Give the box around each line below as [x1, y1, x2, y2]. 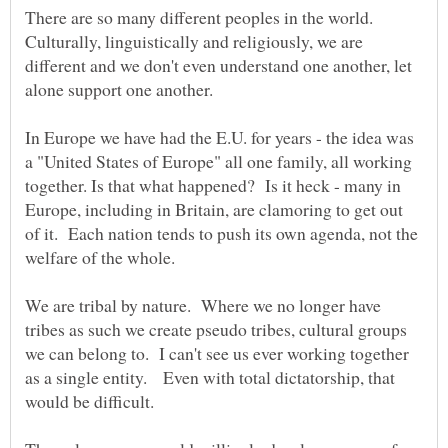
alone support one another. [25, 77, 219, 102]
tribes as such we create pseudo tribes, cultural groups [25, 317, 407, 342]
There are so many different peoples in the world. [25, 5, 373, 30]
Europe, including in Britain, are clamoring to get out [25, 197, 403, 222]
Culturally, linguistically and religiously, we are [25, 29, 363, 54]
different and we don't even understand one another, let [25, 53, 412, 78]
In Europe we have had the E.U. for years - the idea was [25, 125, 414, 150]
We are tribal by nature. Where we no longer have [25, 293, 381, 318]
